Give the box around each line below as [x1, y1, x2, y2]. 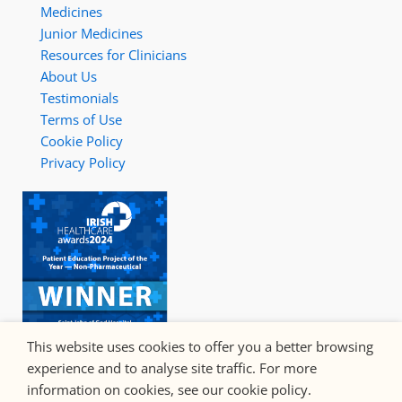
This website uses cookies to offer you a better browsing [27, 337, 373, 355]
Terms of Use [40, 110, 122, 129]
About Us [40, 67, 97, 86]
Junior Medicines [40, 24, 143, 43]
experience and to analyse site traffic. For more [27, 359, 317, 377]
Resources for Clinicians [40, 46, 187, 65]
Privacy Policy [40, 153, 126, 172]
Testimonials [40, 89, 118, 108]
